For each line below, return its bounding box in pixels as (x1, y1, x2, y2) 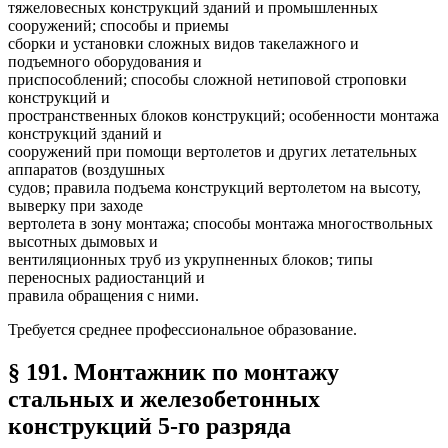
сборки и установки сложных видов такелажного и (8, 35, 359, 53)
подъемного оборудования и (8, 53, 202, 71)
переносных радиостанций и (8, 269, 205, 287)
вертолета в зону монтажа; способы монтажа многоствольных (8, 215, 433, 233)
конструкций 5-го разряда (8, 413, 291, 440)
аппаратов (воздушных (8, 161, 165, 179)
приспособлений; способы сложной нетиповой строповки (8, 71, 407, 89)
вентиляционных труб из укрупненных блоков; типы (8, 251, 373, 269)
